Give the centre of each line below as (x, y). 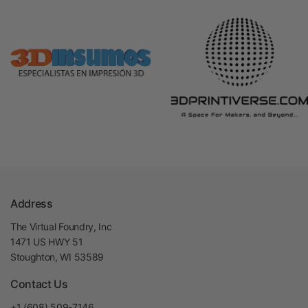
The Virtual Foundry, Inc (61, 227)
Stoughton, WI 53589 (57, 257)
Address (32, 203)
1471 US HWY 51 (47, 242)
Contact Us (39, 284)
